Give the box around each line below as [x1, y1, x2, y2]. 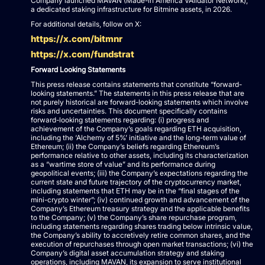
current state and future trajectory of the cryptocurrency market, [31, 177, 241, 186]
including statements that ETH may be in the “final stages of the [31, 186, 240, 195]
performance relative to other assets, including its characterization [31, 150, 248, 160]
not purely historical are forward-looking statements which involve [31, 97, 248, 106]
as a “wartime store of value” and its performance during [31, 159, 215, 169]
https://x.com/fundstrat [31, 48, 134, 60]
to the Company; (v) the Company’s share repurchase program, [31, 212, 237, 222]
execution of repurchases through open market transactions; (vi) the [31, 239, 253, 248]
